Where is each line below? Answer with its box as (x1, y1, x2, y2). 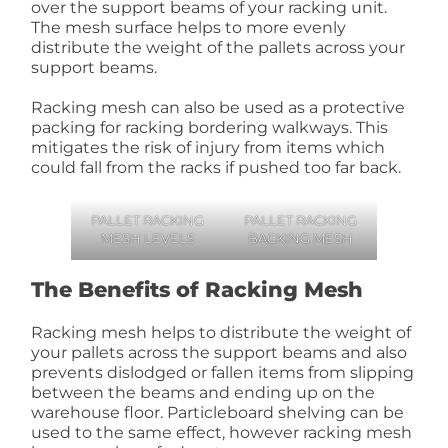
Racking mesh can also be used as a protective (31, 98, 406, 117)
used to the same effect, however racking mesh (31, 423, 413, 442)
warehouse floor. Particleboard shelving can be (31, 403, 405, 422)
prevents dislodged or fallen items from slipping (31, 363, 415, 382)
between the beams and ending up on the (31, 383, 376, 402)
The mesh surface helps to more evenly (31, 18, 347, 37)
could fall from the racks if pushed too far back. (31, 158, 402, 177)
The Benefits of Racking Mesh (31, 277, 364, 302)
